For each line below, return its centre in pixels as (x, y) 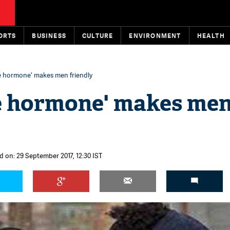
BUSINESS (49, 36)
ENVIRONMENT (155, 36)
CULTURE (98, 36)
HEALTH (211, 36)
